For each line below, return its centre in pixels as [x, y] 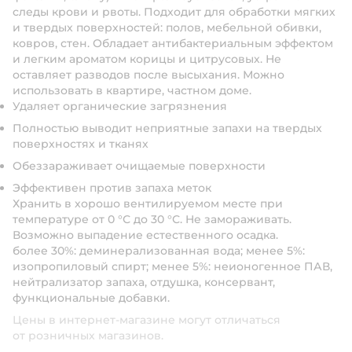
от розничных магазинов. [88, 335]
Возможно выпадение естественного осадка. [145, 235]
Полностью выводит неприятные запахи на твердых [167, 128]
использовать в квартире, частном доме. [132, 90]
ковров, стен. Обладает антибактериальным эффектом [173, 43]
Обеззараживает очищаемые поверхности [139, 166]
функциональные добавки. [91, 298]
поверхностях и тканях [81, 144]
